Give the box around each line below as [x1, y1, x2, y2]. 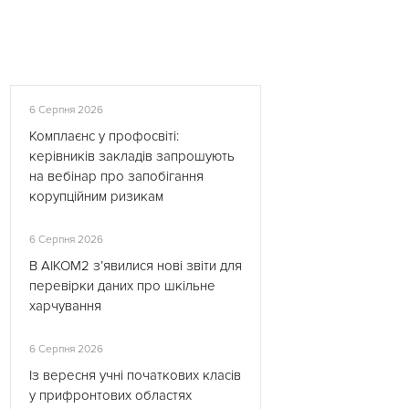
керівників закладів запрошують [29, 148, 235, 164]
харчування [29, 298, 101, 314]
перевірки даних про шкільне [29, 278, 215, 294]
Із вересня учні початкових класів [29, 367, 241, 383]
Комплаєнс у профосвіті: [29, 128, 179, 144]
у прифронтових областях [29, 387, 192, 404]
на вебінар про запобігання [29, 168, 204, 184]
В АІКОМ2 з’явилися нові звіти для [29, 257, 242, 274]
